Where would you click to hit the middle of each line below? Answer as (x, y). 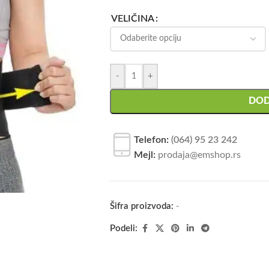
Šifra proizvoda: (143, 206)
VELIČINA (133, 18)
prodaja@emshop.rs (198, 155)
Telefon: (151, 140)
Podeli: (124, 228)
